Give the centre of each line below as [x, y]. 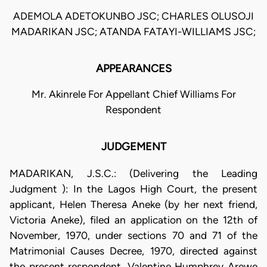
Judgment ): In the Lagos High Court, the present [133, 189]
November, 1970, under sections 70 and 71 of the [133, 235]
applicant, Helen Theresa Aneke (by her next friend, [133, 204]
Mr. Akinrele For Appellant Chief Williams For [133, 94]
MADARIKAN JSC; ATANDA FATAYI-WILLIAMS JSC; [133, 32]
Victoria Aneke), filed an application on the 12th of [133, 220]
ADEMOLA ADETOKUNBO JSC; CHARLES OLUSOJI [133, 16]
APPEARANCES [133, 69]
